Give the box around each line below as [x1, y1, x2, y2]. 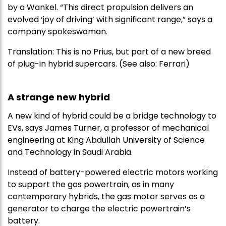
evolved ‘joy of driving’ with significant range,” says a [8, 13, 212, 25]
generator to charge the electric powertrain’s [8, 202, 191, 214]
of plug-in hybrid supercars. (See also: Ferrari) [8, 58, 190, 70]
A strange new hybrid [8, 90, 110, 103]
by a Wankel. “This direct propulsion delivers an [8, 1, 193, 13]
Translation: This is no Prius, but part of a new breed [8, 45, 211, 58]
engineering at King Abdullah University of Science [8, 134, 205, 146]
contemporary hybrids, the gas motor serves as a [8, 190, 205, 202]
